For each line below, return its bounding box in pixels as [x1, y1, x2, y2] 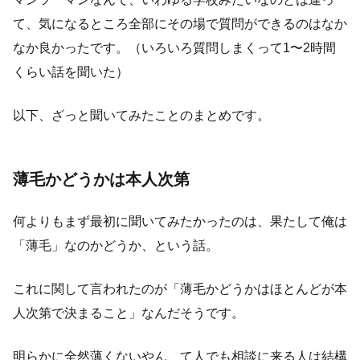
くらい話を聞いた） [13, 64, 129, 79]
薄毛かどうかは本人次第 [13, 170, 190, 188]
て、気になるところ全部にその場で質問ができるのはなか [13, 16, 347, 31]
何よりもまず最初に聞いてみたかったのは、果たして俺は [13, 214, 347, 228]
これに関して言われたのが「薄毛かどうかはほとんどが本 [13, 281, 347, 296]
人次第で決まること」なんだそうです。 [13, 305, 244, 320]
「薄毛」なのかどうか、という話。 [13, 238, 219, 252]
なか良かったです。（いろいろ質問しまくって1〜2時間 [13, 40, 336, 55]
